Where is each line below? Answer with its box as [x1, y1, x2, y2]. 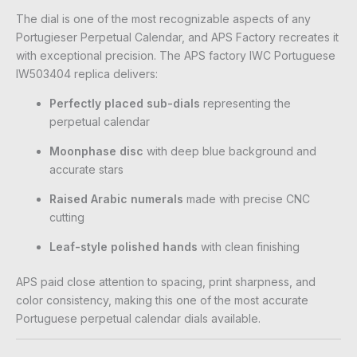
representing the [200, 96, 291, 111]
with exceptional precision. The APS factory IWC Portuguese [16, 49, 335, 63]
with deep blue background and [143, 144, 316, 159]
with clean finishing [198, 240, 300, 254]
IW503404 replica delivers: [16, 67, 158, 81]
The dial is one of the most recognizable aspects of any [16, 12, 311, 26]
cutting [49, 210, 84, 225]
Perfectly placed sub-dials [49, 96, 200, 111]
